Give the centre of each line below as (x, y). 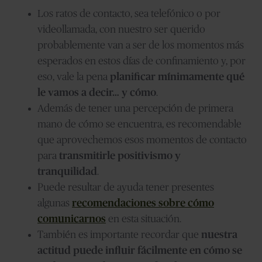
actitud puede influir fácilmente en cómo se (140, 251)
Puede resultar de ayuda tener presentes (126, 187)
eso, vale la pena (74, 77)
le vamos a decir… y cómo (97, 93)
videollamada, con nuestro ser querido (121, 30)
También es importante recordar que (119, 235)
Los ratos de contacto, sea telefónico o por (129, 14)
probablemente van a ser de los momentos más (141, 45)
